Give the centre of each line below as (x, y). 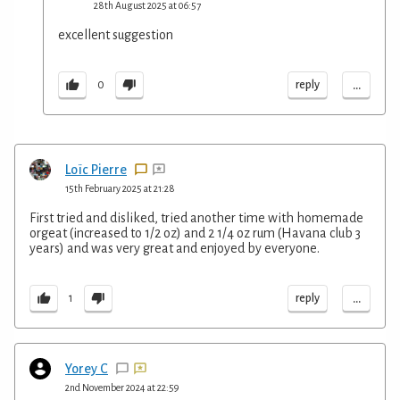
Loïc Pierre (96, 169)
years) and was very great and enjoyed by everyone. (175, 248)
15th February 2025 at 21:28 (120, 188)
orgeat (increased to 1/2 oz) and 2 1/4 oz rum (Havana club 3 (195, 233)
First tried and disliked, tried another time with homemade (196, 217)
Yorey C (87, 368)
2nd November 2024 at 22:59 (122, 387)
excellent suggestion (116, 34)
